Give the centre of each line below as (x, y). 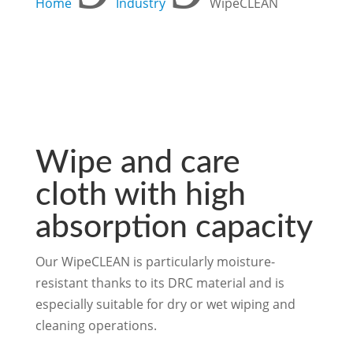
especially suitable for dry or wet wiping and (165, 304)
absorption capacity (174, 227)
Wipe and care (137, 163)
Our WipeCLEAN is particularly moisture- (155, 262)
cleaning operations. (96, 325)
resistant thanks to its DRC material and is (160, 283)
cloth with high (140, 195)
